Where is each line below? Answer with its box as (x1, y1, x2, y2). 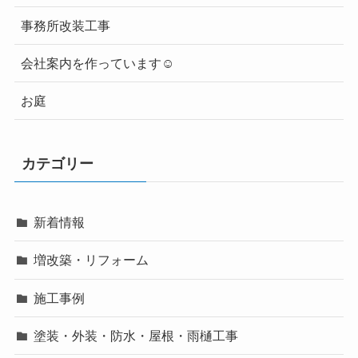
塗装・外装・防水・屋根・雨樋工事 (34, 328, 239, 343)
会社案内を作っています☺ (20, 55, 174, 70)
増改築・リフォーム (34, 253, 149, 268)
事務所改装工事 (20, 18, 110, 33)
